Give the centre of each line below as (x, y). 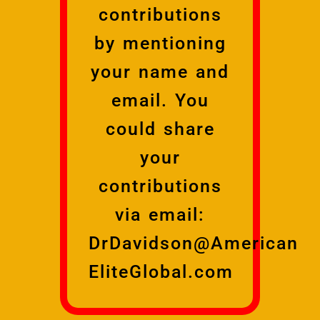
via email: (160, 214)
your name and (160, 71)
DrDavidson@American (194, 243)
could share (160, 129)
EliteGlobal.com (161, 271)
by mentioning (160, 43)
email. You (160, 100)
